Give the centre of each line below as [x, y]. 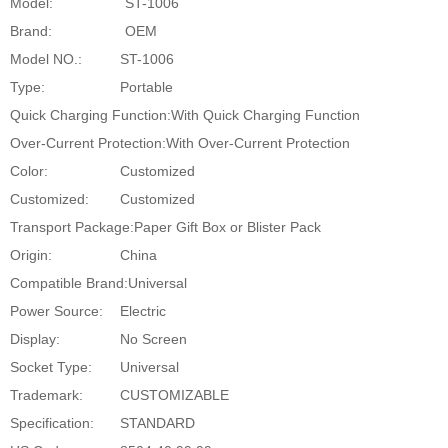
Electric [143, 310]
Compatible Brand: [69, 282]
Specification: [52, 422]
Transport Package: [72, 226]
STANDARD [157, 422]
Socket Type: [51, 366]
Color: [29, 170]
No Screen [153, 338]
